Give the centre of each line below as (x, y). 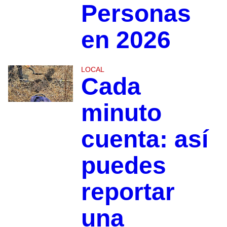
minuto (121, 113)
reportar (128, 192)
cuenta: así (144, 139)
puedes (123, 166)
